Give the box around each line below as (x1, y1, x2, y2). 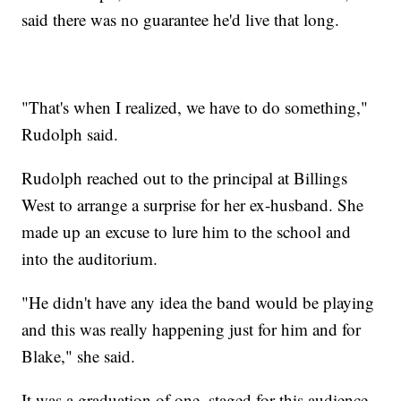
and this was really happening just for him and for (21, 317, 362, 340)
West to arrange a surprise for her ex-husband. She (21, 192, 364, 216)
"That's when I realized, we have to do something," (21, 95, 369, 118)
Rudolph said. (21, 122, 119, 145)
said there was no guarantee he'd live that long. (21, 7, 340, 30)
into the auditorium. (21, 246, 158, 269)
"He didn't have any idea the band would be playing (21, 290, 375, 313)
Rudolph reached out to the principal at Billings (21, 166, 348, 189)
